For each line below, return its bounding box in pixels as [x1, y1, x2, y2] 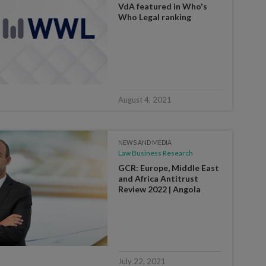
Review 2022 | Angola [118, 183, 201, 194]
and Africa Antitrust [118, 173, 199, 183]
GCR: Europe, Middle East [118, 162, 220, 173]
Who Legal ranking [118, 11, 192, 22]
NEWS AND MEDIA [118, 138, 172, 146]
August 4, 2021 [118, 94, 172, 104]
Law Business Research [118, 148, 194, 157]
